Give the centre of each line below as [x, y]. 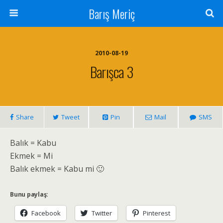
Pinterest [157, 213]
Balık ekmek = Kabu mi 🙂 [57, 169]
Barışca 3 [111, 72]
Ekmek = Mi [31, 156]
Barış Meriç [111, 13]
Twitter [102, 213]
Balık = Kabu [33, 143]
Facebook [46, 213]
